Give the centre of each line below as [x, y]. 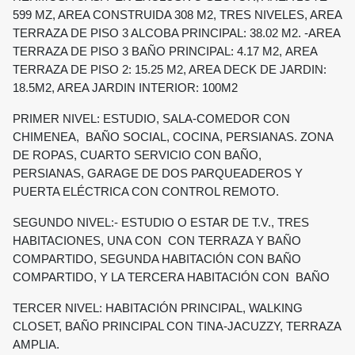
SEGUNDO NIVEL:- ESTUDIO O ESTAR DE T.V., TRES [162, 223]
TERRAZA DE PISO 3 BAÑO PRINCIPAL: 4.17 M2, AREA [165, 52]
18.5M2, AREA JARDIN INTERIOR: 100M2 [125, 88]
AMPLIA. [36, 345]
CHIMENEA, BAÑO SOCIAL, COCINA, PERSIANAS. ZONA [173, 137]
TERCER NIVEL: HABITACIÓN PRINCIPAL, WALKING [158, 309]
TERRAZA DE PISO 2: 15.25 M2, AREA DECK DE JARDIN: [170, 70]
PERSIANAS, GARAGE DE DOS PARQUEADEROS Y [158, 174]
